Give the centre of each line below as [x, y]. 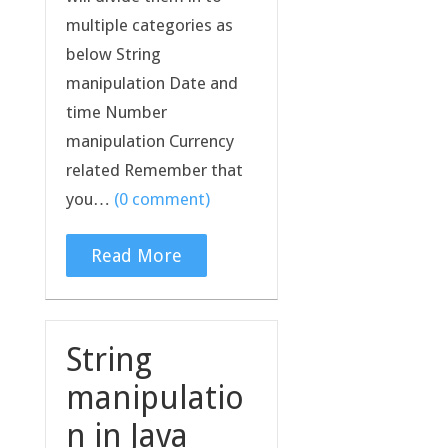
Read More [136, 255]
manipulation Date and [151, 82]
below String [113, 53]
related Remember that [154, 169]
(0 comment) [161, 198]
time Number [116, 111]
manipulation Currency [149, 140]
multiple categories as [149, 24]
